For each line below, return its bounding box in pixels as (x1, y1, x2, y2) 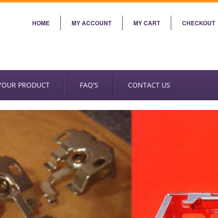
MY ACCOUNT (72, 18, 111, 27)
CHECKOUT (182, 18, 215, 27)
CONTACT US (128, 80, 170, 90)
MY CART (133, 18, 160, 27)
